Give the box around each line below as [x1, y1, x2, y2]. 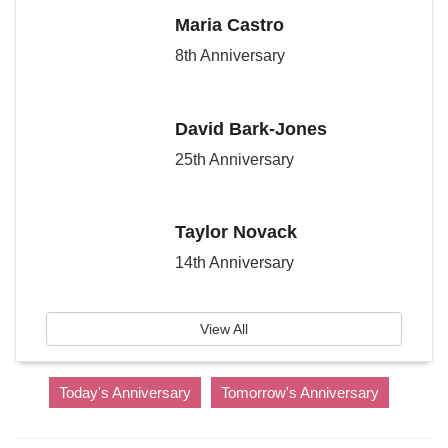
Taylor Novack [174, 222, 297, 243]
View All [200, 320, 248, 337]
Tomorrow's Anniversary [221, 383, 379, 401]
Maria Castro [174, 14, 284, 35]
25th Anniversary [174, 150, 294, 168]
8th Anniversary [174, 46, 285, 64]
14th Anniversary [174, 254, 294, 272]
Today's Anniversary [59, 383, 191, 401]
